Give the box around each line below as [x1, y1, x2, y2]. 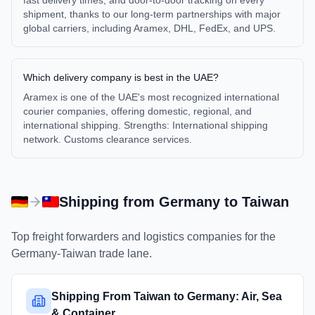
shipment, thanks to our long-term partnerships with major [23, 8, 281, 20]
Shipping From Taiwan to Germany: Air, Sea [51, 290, 282, 302]
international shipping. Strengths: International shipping [23, 120, 268, 131]
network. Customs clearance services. [23, 134, 192, 145]
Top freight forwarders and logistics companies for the [11, 231, 276, 243]
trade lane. [96, 247, 152, 259]
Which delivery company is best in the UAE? [23, 72, 219, 83]
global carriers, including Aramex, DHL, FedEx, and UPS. [23, 22, 276, 34]
